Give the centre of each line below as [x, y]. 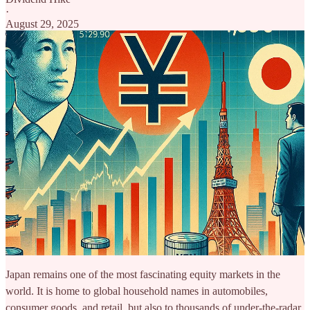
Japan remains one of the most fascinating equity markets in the [143, 274]
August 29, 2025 [42, 24]
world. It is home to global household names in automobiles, [137, 291]
